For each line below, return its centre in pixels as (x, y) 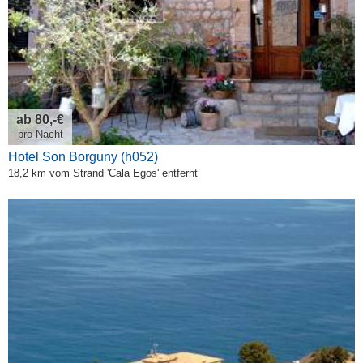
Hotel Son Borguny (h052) (83, 156)
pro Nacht (40, 134)
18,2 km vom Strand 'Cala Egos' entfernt (103, 173)
